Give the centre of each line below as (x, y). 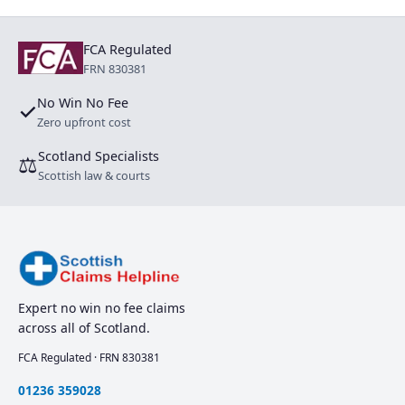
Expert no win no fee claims (102, 307)
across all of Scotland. (84, 327)
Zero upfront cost (84, 122)
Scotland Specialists (99, 155)
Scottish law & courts (94, 175)
